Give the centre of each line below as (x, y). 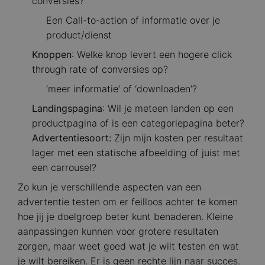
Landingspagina (67, 109)
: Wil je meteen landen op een (168, 109)
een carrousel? (64, 168)
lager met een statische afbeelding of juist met (136, 153)
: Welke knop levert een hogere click (152, 55)
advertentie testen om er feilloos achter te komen (128, 202)
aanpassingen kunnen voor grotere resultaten (118, 232)
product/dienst (79, 35)
